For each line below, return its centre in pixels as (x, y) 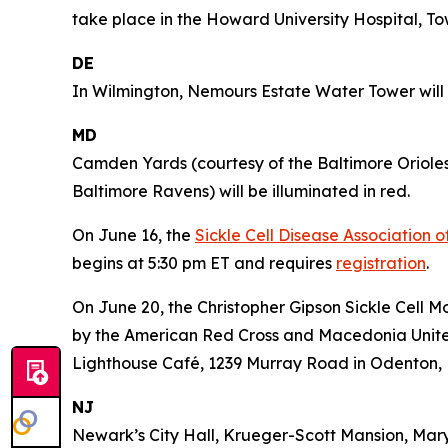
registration (381, 262)
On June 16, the (133, 234)
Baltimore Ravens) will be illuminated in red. (241, 190)
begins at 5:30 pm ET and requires (204, 262)
